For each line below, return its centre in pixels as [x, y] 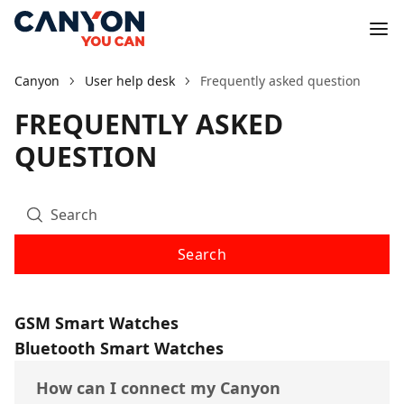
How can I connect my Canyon [158, 388]
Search [202, 254]
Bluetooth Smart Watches [119, 348]
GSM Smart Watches [96, 323]
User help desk [130, 81]
